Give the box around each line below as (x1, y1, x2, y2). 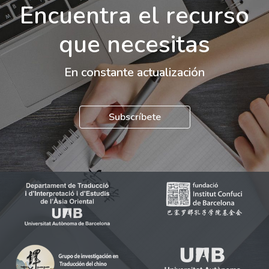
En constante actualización (64, 64, 205, 80)
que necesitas (59, 28, 210, 61)
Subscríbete (108, 110, 161, 124)
